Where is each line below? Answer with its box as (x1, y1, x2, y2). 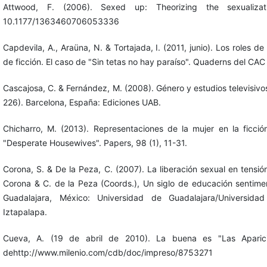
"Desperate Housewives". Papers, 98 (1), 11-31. (2, 137, 187, 148)
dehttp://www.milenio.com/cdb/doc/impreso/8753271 (2, 247, 213, 257)
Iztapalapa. (2, 206, 47, 217)
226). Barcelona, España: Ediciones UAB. (2, 97, 161, 107)
